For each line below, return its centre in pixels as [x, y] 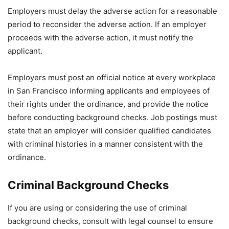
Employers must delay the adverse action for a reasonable [112, 11]
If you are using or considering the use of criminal [97, 208]
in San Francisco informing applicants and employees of [109, 91]
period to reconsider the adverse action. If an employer [107, 24]
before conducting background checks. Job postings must [112, 117]
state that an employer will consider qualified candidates [109, 131]
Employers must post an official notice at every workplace [112, 77]
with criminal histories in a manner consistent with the [105, 144]
